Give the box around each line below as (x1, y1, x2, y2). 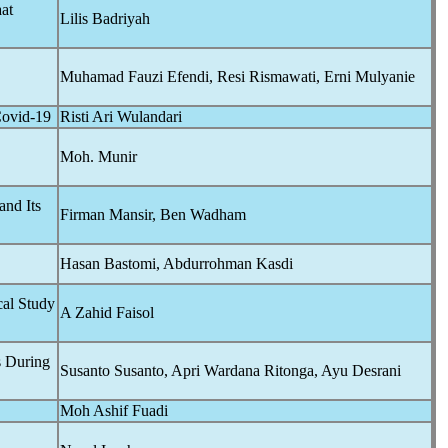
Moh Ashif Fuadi (60, 402, 168, 419)
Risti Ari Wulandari (60, 108, 182, 125)
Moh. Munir (60, 148, 137, 165)
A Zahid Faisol (60, 304, 154, 321)
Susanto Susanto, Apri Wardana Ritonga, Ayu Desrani (60, 362, 401, 379)
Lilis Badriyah (60, 10, 150, 27)
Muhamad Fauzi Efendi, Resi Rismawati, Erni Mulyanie (60, 68, 415, 85)
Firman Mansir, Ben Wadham (60, 206, 246, 223)
